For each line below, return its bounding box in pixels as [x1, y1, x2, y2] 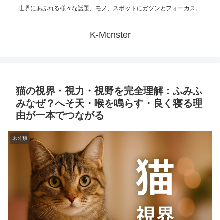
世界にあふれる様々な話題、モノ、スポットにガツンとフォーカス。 [19, 5, 201, 12]
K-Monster [89, 30, 131, 40]
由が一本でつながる [16, 110, 104, 121]
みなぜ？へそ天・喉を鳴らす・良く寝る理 [16, 98, 202, 109]
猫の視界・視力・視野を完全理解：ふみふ [16, 85, 202, 97]
